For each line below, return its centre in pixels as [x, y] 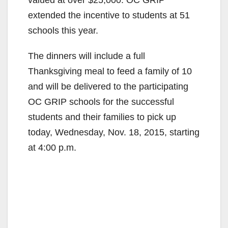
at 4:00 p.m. [52, 147]
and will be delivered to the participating [108, 86]
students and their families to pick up [102, 117]
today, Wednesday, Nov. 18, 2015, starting [114, 132]
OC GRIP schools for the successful [101, 102]
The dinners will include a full [87, 56]
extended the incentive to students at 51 [109, 15]
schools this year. [63, 30]
